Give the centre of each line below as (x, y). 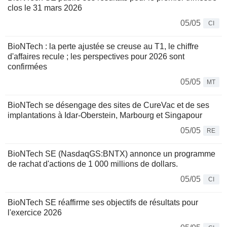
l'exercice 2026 (35, 213)
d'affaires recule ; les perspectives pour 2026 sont (96, 57)
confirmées (27, 67)
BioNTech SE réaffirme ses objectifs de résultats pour (103, 203)
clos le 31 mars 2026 (45, 8)
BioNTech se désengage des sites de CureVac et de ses (108, 105)
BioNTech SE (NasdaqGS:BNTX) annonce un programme (111, 154)
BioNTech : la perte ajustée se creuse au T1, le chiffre (103, 47)
